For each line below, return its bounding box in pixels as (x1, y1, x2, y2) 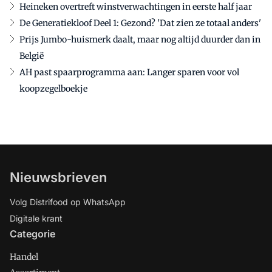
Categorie (10, 228, 55, 240)
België (19, 50, 44, 62)
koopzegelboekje (19, 83, 87, 95)
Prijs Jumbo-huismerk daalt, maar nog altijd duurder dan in (19, 34, 260, 46)
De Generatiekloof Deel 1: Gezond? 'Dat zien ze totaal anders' (19, 18, 261, 29)
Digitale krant (10, 213, 63, 224)
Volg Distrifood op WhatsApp (10, 197, 126, 208)
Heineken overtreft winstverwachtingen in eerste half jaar (19, 1, 252, 13)
